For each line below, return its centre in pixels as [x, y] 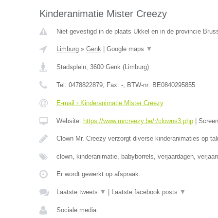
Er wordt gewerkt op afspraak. [98, 174]
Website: [70, 121]
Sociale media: [77, 210]
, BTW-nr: [137, 85]
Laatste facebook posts [145, 192]
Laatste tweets [78, 192]
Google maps [126, 49]
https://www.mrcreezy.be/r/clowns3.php [138, 121]
